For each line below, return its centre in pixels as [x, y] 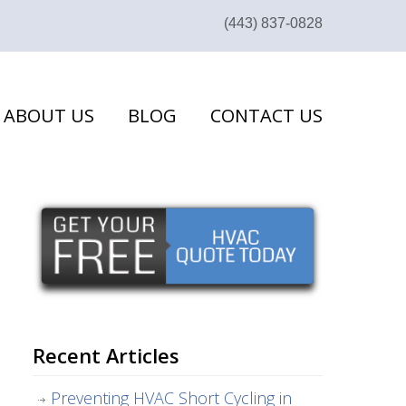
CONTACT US [266, 116]
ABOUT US [49, 116]
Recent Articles [106, 355]
